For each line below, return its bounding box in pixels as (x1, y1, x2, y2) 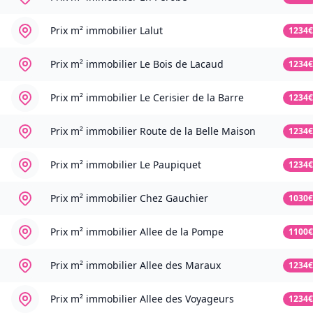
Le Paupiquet (140, 158, 201, 172)
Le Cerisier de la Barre (140, 91, 244, 105)
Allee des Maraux (140, 259, 221, 272)
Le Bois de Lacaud (140, 57, 224, 71)
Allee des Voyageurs (140, 292, 234, 306)
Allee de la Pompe (140, 225, 224, 239)
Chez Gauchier (140, 191, 208, 205)
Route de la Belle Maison (140, 124, 256, 138)
